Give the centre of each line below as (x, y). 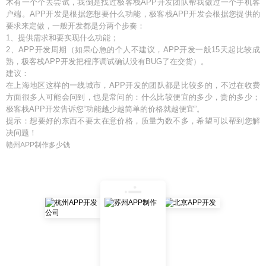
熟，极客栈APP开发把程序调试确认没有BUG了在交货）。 (107, 61)
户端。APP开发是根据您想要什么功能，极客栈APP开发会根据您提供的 (133, 14)
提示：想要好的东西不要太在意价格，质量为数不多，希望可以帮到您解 (133, 121)
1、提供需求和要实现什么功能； (62, 38)
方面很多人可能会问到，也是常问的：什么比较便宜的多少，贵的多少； (133, 97)
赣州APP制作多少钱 (38, 145)
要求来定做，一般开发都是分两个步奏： (75, 26)
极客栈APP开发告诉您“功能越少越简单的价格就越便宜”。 (105, 109)
